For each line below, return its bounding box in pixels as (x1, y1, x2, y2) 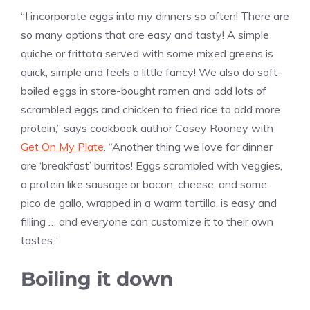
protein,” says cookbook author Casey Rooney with (21, 120, 273, 135)
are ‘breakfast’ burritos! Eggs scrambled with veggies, (21, 158, 282, 172)
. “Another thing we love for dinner (104, 139, 273, 154)
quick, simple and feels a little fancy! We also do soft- (21, 64, 282, 79)
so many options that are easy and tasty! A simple (21, 27, 269, 42)
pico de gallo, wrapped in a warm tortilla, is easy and (21, 195, 277, 210)
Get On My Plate (21, 139, 104, 154)
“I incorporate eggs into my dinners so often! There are (21, 8, 289, 23)
